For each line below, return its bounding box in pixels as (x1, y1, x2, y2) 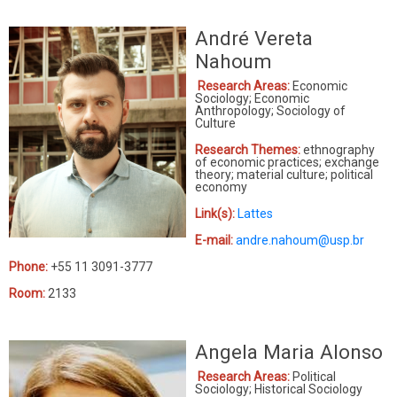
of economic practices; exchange (195, 154, 379, 169)
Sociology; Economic (195, 90, 309, 105)
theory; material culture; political (195, 167, 373, 182)
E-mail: (195, 232, 236, 247)
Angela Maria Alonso (195, 339, 383, 363)
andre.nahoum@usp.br (236, 232, 364, 247)
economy (195, 179, 247, 194)
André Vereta (195, 26, 313, 50)
